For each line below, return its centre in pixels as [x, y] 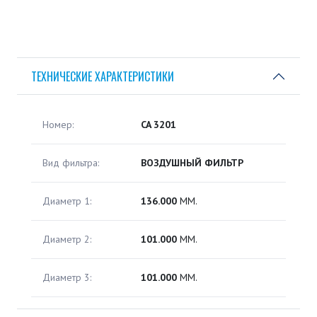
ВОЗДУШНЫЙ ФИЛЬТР [192, 163]
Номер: [58, 125]
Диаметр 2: [67, 240]
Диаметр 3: [67, 278]
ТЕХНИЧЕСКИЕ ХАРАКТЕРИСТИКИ [103, 76]
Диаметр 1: [67, 201]
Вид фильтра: [71, 163]
